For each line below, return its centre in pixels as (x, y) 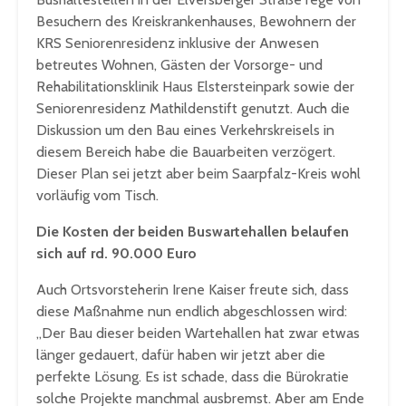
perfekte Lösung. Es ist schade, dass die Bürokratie (193, 377)
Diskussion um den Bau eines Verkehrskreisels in (185, 130)
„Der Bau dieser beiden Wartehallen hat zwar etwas (198, 333)
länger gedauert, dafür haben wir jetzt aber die (181, 355)
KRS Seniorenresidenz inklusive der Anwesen (178, 43)
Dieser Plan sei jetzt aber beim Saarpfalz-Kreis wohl (198, 174)
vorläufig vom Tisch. (97, 196)
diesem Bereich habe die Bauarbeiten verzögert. (186, 152)
